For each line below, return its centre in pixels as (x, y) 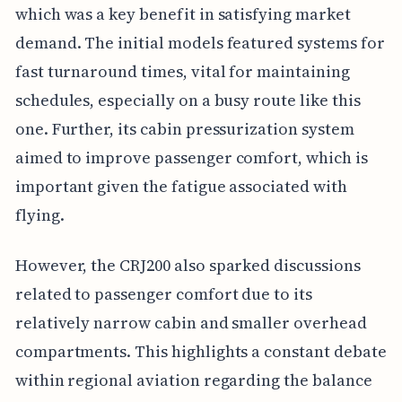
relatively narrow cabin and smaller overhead (191, 322)
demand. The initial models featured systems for (200, 42)
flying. (39, 214)
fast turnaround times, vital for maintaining (182, 71)
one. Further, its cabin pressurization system (184, 128)
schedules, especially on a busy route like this (188, 100)
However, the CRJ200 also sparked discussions (188, 265)
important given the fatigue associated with (181, 186)
